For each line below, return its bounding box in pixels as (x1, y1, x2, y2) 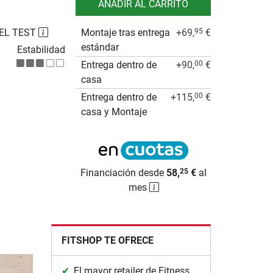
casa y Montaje (81, 105, 147, 118)
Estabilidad (17, 43, 66, 55)
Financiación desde (80, 166, 167, 179)
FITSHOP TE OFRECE (61, 234, 154, 246)
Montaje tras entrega (81, 26, 171, 38)
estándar (81, 41, 119, 53)
